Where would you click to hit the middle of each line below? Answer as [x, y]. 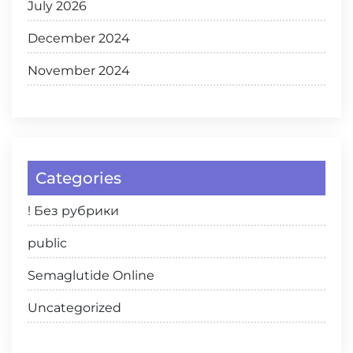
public [47, 243]
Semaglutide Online [91, 275]
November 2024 [79, 71]
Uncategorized [74, 308]
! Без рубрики [73, 211]
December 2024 [79, 38]
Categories [78, 178]
